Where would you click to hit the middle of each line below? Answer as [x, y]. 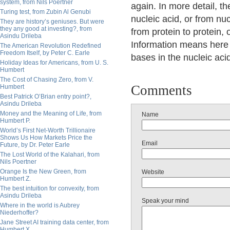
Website [153, 172]
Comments [161, 90]
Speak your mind [165, 201]
